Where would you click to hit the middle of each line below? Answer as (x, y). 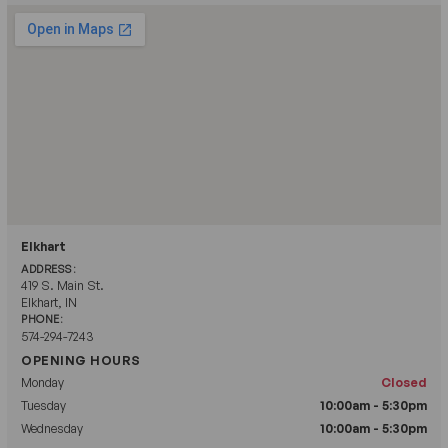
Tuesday (43, 406)
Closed (404, 383)
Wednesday (52, 429)
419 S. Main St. (62, 285)
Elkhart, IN (49, 302)
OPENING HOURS (81, 360)
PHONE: (42, 318)
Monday (42, 383)
